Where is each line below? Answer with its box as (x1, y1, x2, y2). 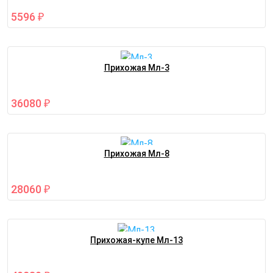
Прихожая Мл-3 (104, 62, 169, 73)
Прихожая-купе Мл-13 (90, 235, 183, 246)
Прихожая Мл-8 (104, 149, 169, 159)
